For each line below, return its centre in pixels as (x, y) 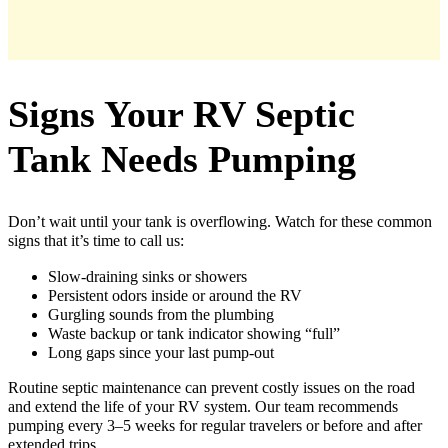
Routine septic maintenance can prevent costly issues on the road (211, 387)
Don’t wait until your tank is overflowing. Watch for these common (220, 222)
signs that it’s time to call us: (96, 241)
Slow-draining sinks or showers (147, 276)
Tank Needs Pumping (182, 158)
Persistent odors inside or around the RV (175, 295)
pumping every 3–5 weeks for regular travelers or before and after (215, 425)
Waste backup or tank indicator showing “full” (194, 333)
